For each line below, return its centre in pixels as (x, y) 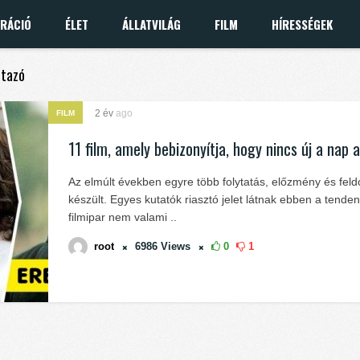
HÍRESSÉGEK (302, 24)
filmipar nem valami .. (123, 217)
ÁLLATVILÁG (151, 24)
